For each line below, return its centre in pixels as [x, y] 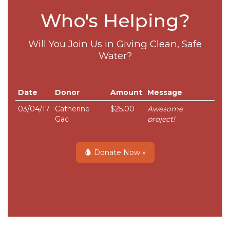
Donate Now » [119, 152]
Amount [126, 92]
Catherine [72, 109]
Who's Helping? [115, 20]
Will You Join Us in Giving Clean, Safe [115, 44]
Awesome [165, 109]
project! [161, 119]
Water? [115, 55]
